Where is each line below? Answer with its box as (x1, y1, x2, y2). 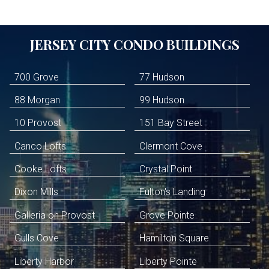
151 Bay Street (139, 117, 202, 129)
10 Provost (14, 117, 61, 129)
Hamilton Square (139, 232, 209, 244)
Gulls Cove (14, 232, 59, 244)
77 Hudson (139, 71, 184, 83)
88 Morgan (14, 94, 60, 106)
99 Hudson (139, 94, 184, 106)
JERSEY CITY (29, 35, 113, 53)
